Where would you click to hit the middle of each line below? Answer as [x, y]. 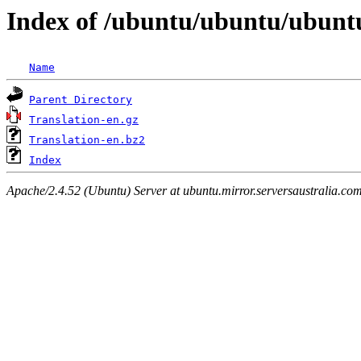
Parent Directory [81, 100]
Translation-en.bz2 [87, 140]
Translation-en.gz [84, 120]
